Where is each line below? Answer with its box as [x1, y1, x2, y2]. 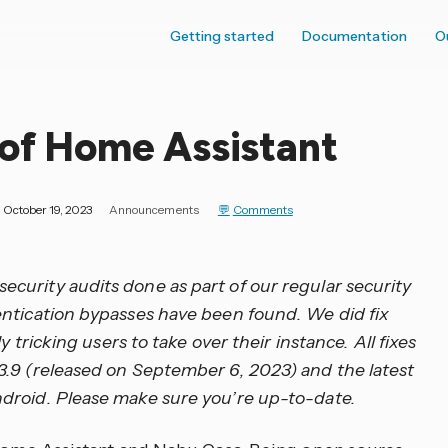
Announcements [109, 202, 199, 218]
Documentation [301, 27, 407, 45]
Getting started [169, 27, 274, 45]
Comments [232, 202, 293, 218]
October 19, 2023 [3, 202, 92, 218]
